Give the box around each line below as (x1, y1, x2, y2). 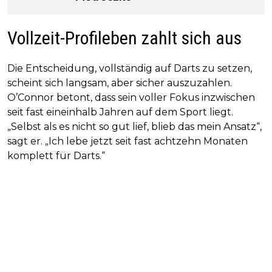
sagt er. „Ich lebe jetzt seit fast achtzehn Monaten (7, 135, 248, 147)
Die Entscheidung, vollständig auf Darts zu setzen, (7, 62, 252, 74)
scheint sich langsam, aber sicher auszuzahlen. (7, 76, 232, 89)
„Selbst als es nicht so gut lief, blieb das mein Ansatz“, (7, 120, 262, 132)
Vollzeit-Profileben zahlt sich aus (7, 27, 242, 49)
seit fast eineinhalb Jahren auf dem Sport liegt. (7, 106, 233, 118)
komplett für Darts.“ (7, 149, 105, 161)
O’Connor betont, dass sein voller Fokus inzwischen (7, 91, 255, 103)
